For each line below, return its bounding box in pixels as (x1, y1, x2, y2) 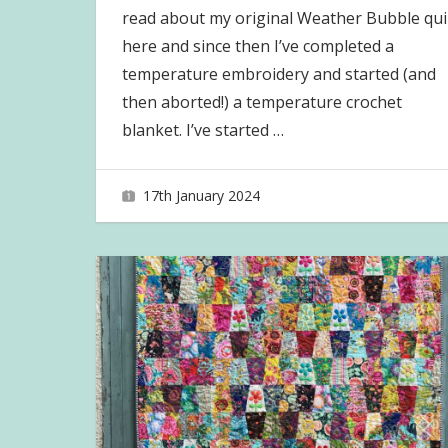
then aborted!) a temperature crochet (121, 90, 402, 113)
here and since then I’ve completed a (121, 34, 394, 57)
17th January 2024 (142, 186, 260, 206)
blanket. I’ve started (121, 118, 273, 141)
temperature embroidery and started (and (121, 62, 436, 85)
